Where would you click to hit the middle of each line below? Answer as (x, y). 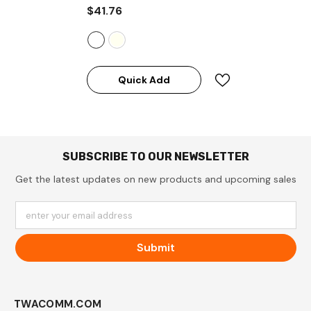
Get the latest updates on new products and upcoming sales (155, 179)
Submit (155, 247)
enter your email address (79, 215)
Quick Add (144, 80)
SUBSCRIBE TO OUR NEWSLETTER (155, 156)
